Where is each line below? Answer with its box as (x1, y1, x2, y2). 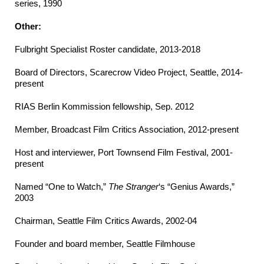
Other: (15, 21, 41, 32)
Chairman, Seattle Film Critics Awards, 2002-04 (15, 216, 197, 226)
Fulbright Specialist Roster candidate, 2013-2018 (15, 44, 200, 55)
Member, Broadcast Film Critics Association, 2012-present (15, 124, 239, 135)
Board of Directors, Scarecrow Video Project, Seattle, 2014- (15, 67, 243, 78)
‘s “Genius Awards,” (159, 181, 235, 192)
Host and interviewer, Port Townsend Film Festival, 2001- (15, 147, 233, 158)
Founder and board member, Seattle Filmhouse (15, 239, 195, 249)
